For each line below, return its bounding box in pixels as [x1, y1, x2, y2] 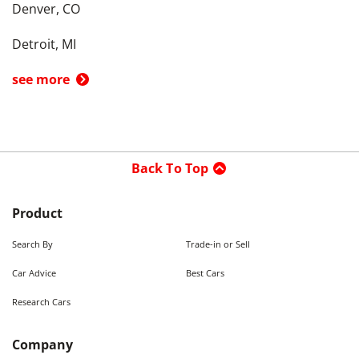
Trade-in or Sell [185, 238, 250, 250]
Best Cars [185, 267, 224, 279]
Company [12, 336, 73, 353]
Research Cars [12, 296, 71, 308]
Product [12, 204, 63, 222]
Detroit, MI [12, 35, 76, 53]
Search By [12, 238, 53, 250]
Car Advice [12, 267, 56, 279]
